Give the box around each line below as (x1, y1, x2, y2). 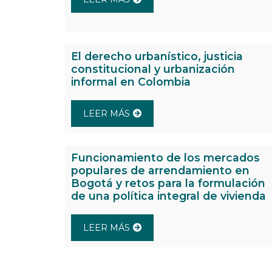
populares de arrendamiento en (71, 164, 250, 177)
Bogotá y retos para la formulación (71, 177, 265, 190)
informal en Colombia (71, 75, 191, 89)
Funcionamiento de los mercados (71, 151, 260, 165)
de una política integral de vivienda (71, 189, 266, 203)
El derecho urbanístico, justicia (71, 50, 243, 63)
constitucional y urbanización (71, 63, 235, 76)
